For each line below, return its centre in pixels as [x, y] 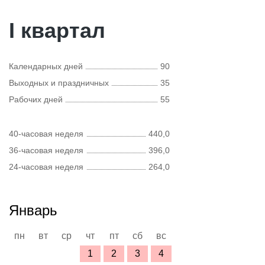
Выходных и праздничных [59, 83]
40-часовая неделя [46, 134]
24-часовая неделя [46, 167]
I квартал [57, 30]
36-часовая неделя [46, 150]
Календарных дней [46, 66]
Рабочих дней [36, 99]
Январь [33, 210]
